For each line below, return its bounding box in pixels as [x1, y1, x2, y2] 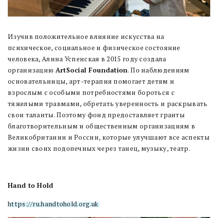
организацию [8, 65, 55, 74]
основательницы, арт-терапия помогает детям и [8, 76, 175, 86]
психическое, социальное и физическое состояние [8, 43, 181, 52]
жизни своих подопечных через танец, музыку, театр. [8, 144, 190, 153]
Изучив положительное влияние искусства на [8, 32, 164, 41]
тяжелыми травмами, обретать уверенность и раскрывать [8, 99, 208, 108]
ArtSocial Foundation [55, 65, 128, 74]
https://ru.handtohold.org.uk [8, 199, 99, 208]
